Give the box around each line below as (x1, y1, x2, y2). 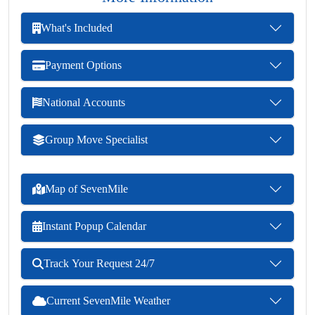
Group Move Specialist (45, 134, 148, 146)
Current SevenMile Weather (46, 295, 170, 307)
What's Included (41, 22, 112, 34)
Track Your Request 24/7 (44, 257, 155, 270)
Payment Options (45, 59, 122, 72)
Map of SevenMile (45, 183, 128, 195)
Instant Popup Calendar (42, 220, 146, 233)
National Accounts (42, 96, 125, 109)
